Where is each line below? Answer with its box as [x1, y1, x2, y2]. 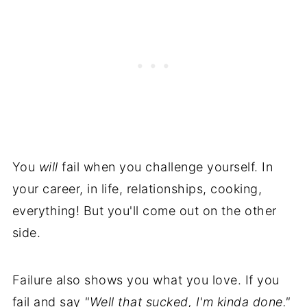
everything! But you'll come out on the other [12, 203, 277, 218]
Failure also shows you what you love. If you [12, 272, 280, 287]
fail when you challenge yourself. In [58, 159, 273, 174]
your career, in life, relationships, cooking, [12, 181, 262, 196]
